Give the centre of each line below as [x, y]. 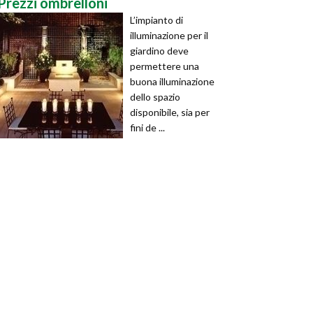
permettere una [165, 66]
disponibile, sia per [170, 112]
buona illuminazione [172, 81]
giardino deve [159, 51]
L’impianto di [156, 20]
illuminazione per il [169, 35]
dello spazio [155, 97]
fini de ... [147, 128]
